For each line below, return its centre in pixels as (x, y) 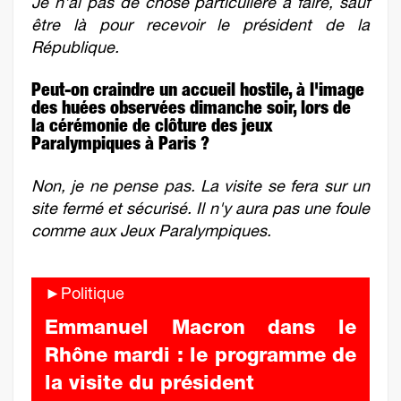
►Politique (85, 295)
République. (75, 49)
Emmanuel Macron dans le (200, 329)
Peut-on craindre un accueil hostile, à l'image (198, 92)
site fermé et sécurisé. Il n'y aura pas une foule (200, 210)
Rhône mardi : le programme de (200, 357)
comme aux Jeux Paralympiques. (151, 233)
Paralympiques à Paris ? (120, 146)
